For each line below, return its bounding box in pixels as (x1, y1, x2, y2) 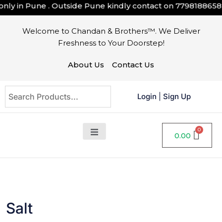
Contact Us (112, 60, 154, 69)
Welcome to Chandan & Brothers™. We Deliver (22, 26, 200, 36)
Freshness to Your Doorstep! (57, 38, 165, 48)
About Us (68, 60, 104, 69)
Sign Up (163, 92, 191, 101)
